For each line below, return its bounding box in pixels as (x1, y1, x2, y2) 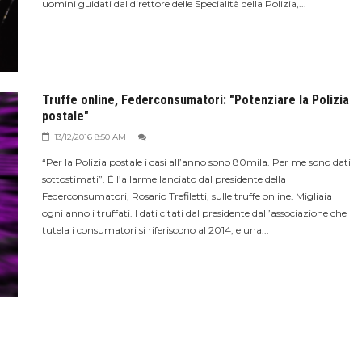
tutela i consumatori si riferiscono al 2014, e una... (41, 223, 269, 236)
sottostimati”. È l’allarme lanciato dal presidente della (41, 172, 286, 185)
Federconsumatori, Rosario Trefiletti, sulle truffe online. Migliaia (41, 189, 332, 202)
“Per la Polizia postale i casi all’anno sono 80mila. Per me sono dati (41, 155, 351, 168)
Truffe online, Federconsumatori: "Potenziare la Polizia (41, 91, 349, 107)
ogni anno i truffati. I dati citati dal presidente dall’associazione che (41, 206, 347, 219)
